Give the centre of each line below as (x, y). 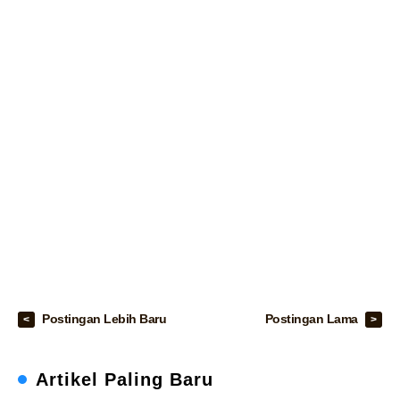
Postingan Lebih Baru (104, 319)
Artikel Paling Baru (125, 379)
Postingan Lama (313, 319)
